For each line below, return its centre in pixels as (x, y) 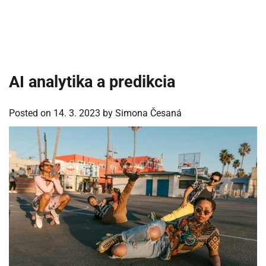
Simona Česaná (148, 113)
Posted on (31, 113)
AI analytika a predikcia (92, 82)
